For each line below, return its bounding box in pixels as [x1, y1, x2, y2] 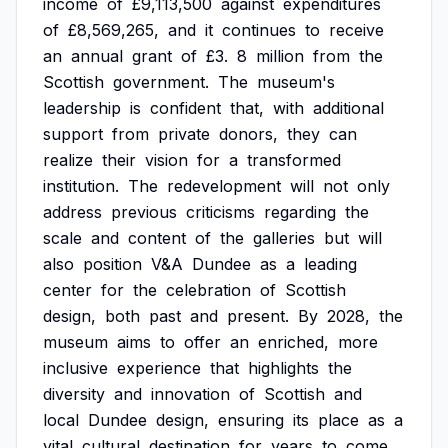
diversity [43, 384, 105, 404]
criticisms [186, 202, 255, 222]
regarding [264, 202, 336, 222]
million [256, 46, 304, 66]
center [43, 280, 92, 300]
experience [117, 358, 201, 378]
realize [43, 150, 93, 170]
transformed [247, 150, 341, 170]
